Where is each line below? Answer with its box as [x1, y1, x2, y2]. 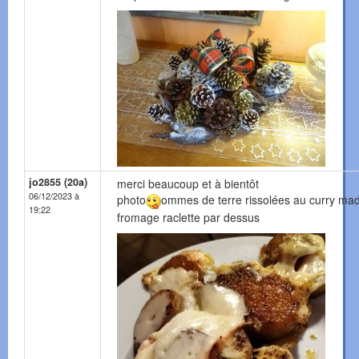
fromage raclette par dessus [117, 209, 260, 226]
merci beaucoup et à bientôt [117, 175, 259, 192]
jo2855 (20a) [29, 175, 87, 190]
